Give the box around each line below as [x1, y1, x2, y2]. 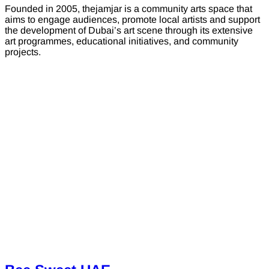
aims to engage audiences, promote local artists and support [5, 14, 260, 25]
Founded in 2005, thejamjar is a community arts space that [5, 4, 252, 14]
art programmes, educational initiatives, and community [5, 36, 238, 47]
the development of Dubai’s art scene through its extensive [5, 25, 253, 36]
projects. [5, 47, 41, 58]
